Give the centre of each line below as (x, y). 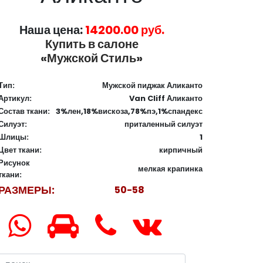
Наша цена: (52, 30)
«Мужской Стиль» (92, 58)
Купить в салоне (92, 44)
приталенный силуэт (163, 124)
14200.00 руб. (124, 30)
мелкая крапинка (170, 168)
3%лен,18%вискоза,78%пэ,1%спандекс (129, 111)
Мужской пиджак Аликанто (152, 85)
